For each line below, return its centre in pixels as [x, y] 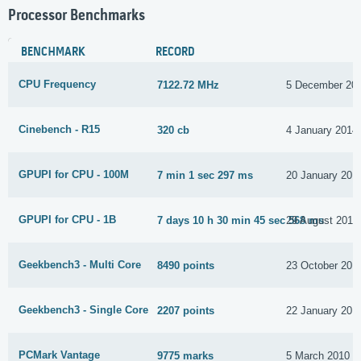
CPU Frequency [57, 85]
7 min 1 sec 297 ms [205, 175]
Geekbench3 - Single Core [83, 310]
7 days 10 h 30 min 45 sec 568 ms [241, 220]
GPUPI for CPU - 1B [67, 220]
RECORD [175, 53]
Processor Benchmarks [77, 17]
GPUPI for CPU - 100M [74, 175]
